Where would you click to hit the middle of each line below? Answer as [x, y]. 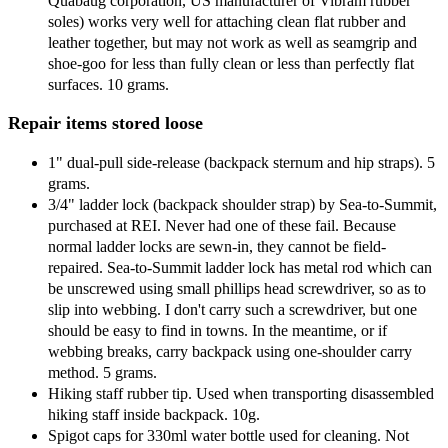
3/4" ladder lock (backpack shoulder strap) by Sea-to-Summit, [242, 205]
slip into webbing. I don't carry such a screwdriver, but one [232, 310]
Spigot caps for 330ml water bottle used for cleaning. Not [228, 436]
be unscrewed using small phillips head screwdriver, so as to [237, 289]
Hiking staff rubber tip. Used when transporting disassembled [241, 394]
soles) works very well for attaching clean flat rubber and [227, 22]
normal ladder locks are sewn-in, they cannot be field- [217, 247]
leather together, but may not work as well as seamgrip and [232, 43]
